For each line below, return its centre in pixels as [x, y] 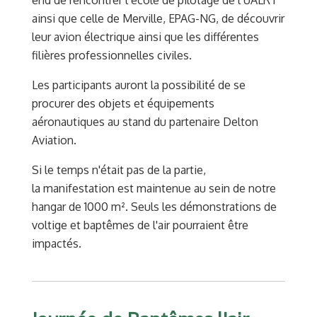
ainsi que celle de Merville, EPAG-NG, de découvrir [158, 18]
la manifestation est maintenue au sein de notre [154, 188]
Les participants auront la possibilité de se [139, 85]
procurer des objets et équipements [123, 103]
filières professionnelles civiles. [112, 55]
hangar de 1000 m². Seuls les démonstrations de [154, 206]
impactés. [57, 243]
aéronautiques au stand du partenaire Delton [145, 121]
